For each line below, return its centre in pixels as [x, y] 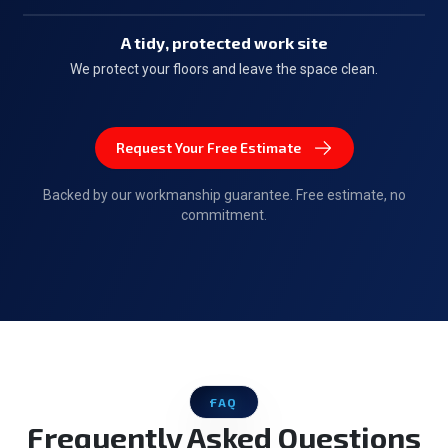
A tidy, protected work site [224, 42]
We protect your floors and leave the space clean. [224, 69]
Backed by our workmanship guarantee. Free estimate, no [224, 195]
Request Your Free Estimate [208, 147]
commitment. [224, 215]
